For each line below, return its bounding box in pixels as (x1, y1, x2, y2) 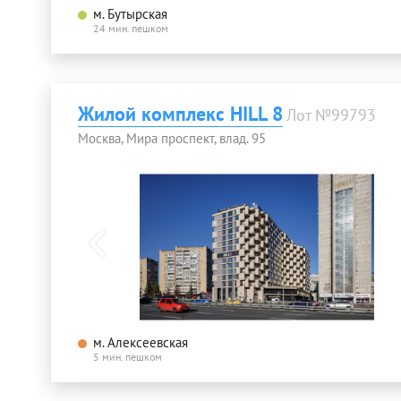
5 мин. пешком (93, 350, 162, 364)
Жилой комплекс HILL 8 (78, 100, 283, 126)
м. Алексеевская (93, 334, 188, 352)
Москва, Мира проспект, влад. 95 (78, 129, 266, 147)
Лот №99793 (286, 104, 376, 125)
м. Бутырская (93, 4, 167, 22)
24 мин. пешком (93, 21, 168, 35)
